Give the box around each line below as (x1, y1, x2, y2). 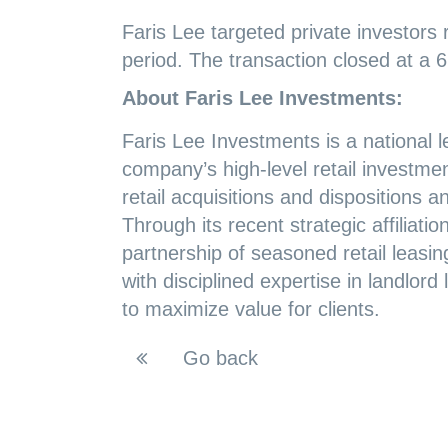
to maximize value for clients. (122, 298, 380, 321)
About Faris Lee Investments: (122, 87, 403, 110)
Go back (177, 347, 258, 370)
